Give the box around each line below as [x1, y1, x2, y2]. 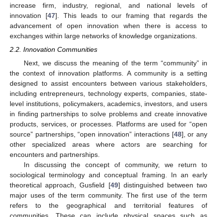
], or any [181, 130, 208, 139]
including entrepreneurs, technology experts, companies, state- [10, 90, 207, 98]
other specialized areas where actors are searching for [10, 140, 207, 149]
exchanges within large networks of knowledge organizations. [10, 32, 197, 40]
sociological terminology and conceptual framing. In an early [10, 171, 207, 179]
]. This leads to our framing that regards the [55, 12, 208, 20]
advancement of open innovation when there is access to [10, 22, 207, 30]
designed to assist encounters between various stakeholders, [10, 79, 207, 88]
